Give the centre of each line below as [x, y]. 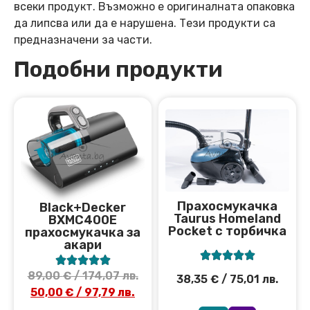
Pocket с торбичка [227, 231]
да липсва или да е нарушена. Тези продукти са [145, 24]
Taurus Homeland [227, 219]
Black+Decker [83, 208]
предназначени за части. [83, 40]
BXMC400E [83, 220]
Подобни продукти [118, 70]
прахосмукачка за [83, 233]
